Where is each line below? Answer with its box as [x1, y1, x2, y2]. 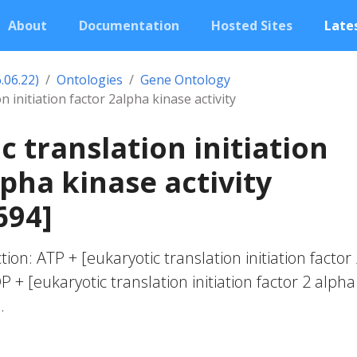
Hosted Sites [211, 17, 292, 34]
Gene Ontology [140, 71, 230, 88]
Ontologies [57, 71, 123, 88]
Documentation [79, 17, 179, 34]
